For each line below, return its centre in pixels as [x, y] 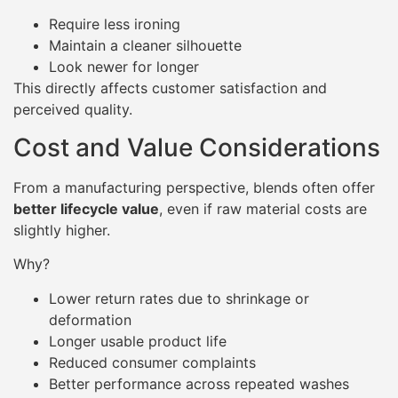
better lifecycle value [86, 208]
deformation [90, 319]
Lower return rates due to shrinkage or [179, 298]
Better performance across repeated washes [199, 383]
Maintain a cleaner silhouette [145, 46]
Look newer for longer [124, 67]
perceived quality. [73, 110]
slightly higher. [62, 230]
